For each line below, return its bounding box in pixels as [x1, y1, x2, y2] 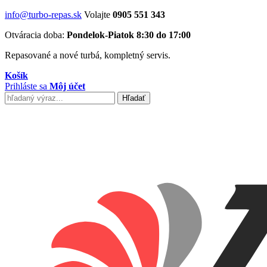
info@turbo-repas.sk [5, 10, 82, 20]
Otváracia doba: [5, 30, 67, 40]
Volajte [84, 10, 113, 20]
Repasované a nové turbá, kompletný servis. [5, 50, 170, 60]
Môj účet [49, 81, 85, 91]
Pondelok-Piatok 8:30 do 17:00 [67, 30, 191, 40]
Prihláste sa [5, 81, 47, 91]
